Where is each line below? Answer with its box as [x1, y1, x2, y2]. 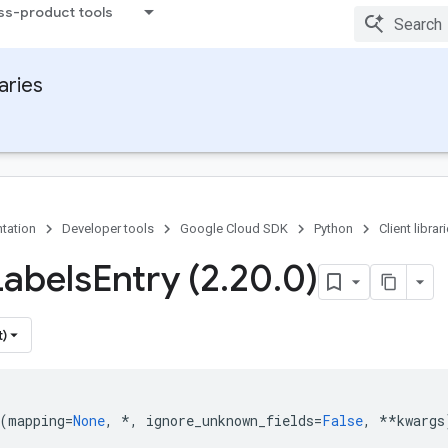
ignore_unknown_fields [146, 411, 314, 430]
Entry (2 [92, 256, 220, 301]
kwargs [397, 411, 445, 430]
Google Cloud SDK [180, 221, 288, 236]
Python [314, 221, 353, 236]
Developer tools [62, 221, 154, 236]
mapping [8, 411, 65, 430]
